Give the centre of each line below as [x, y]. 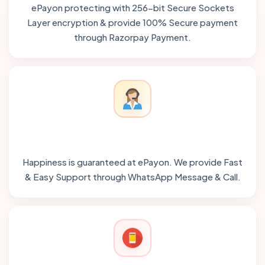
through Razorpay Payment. [132, 37]
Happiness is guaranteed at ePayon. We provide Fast [132, 161]
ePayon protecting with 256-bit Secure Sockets [132, 7]
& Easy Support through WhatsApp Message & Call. [132, 176]
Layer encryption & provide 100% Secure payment [132, 22]
